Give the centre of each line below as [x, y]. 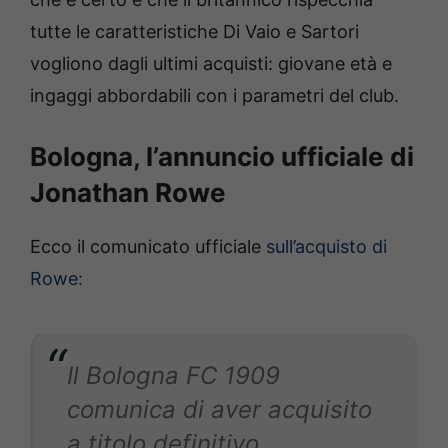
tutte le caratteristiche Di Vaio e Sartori [194, 31]
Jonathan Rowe [128, 192]
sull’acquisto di [326, 246]
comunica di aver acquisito [219, 409]
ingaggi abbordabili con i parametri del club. [214, 95]
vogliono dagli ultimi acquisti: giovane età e [211, 63]
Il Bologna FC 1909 [173, 375]
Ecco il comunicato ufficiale [148, 246]
